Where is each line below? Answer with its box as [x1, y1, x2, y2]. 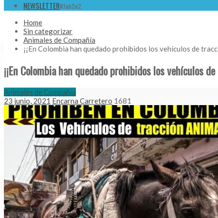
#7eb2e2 [60, 1, 81, 11]
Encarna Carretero [52, 96, 112, 106]
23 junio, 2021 [4, 96, 51, 106]
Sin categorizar [23, 27, 73, 36]
